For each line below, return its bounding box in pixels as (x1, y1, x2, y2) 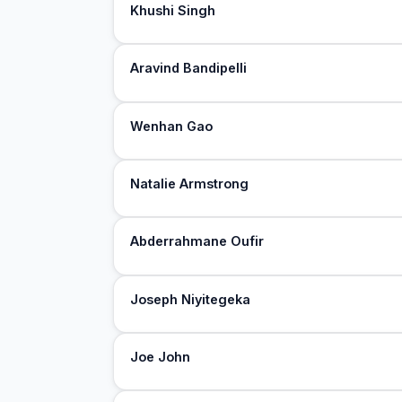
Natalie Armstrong (130, 176, 249, 191)
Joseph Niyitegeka (130, 291, 251, 307)
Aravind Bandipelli (130, 60, 248, 76)
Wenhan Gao (130, 118, 214, 134)
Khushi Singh (130, 2, 216, 18)
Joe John (130, 349, 191, 365)
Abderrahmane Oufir (130, 233, 265, 249)
